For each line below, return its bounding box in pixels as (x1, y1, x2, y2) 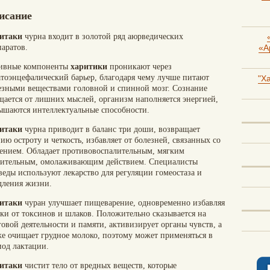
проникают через (107, 62, 172, 71)
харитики (71, 62, 107, 71)
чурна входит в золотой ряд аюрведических (22, 32, 183, 41)
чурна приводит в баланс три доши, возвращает (22, 125, 200, 134)
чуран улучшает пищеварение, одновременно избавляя (22, 198, 225, 207)
